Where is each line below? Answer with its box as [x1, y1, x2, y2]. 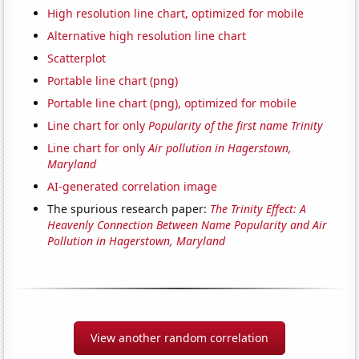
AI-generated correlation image [47, 179, 218, 194]
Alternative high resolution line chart [47, 28, 247, 43]
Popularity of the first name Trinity [148, 118, 324, 133]
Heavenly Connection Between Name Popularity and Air [47, 217, 328, 232]
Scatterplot [47, 50, 107, 66]
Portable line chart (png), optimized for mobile [47, 95, 297, 111]
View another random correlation [91, 330, 268, 345]
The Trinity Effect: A [210, 201, 307, 216]
